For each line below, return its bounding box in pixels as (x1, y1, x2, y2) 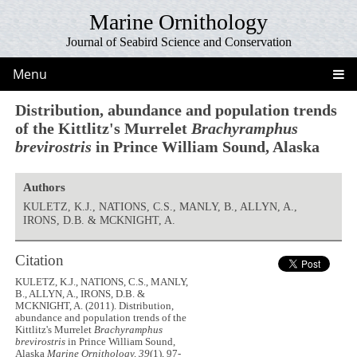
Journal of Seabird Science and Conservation (65, 35, 292, 49)
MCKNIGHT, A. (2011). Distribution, (15, 300, 175, 312)
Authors (22, 180, 65, 194)
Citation (15, 251, 65, 269)
